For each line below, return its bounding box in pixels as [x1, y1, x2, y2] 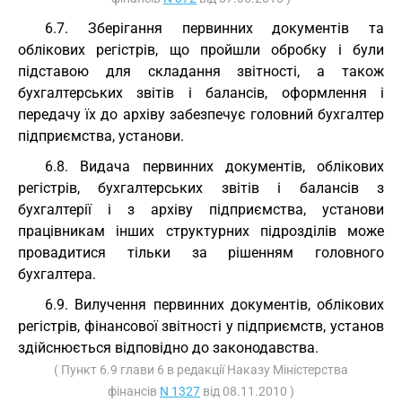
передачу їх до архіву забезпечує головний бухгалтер [18, 106, 384, 123]
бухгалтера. [18, 266, 96, 283]
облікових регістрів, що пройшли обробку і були [18, 41, 384, 58]
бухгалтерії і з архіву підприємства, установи [18, 201, 384, 218]
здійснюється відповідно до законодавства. [18, 339, 319, 356]
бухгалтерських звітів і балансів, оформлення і [18, 84, 384, 101]
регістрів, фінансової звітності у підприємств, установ [18, 318, 384, 335]
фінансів [108, 384, 160, 398]
